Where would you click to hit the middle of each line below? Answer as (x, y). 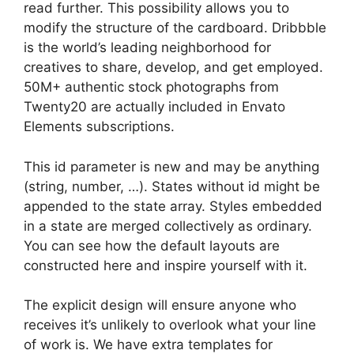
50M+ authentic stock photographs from (151, 87)
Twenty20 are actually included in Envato (154, 107)
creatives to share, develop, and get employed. (173, 67)
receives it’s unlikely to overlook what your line (170, 325)
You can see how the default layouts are (152, 245)
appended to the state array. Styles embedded (173, 206)
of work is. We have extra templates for (148, 345)
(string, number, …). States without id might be (172, 186)
